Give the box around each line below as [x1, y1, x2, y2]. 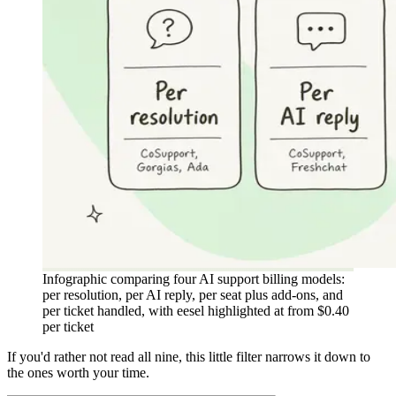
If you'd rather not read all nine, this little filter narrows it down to [7, 349, 370, 365]
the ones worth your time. [7, 365, 149, 381]
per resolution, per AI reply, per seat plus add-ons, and [42, 287, 343, 303]
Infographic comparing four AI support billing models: [42, 271, 345, 287]
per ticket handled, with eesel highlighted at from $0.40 [42, 303, 349, 319]
